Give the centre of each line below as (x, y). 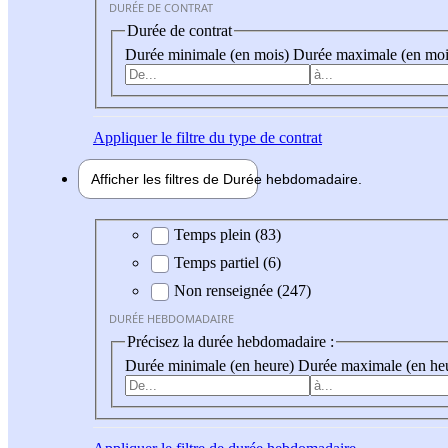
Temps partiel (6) (227, 263)
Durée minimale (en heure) (211, 365)
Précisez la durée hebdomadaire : (230, 342)
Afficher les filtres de (157, 178)
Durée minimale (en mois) (209, 54)
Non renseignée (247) (242, 291)
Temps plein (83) (227, 235)
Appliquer (125, 137)
